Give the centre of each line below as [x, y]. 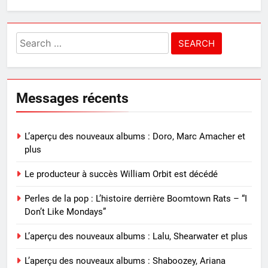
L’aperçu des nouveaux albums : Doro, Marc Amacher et [135, 136]
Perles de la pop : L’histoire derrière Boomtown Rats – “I [136, 198]
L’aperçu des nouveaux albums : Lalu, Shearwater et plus [136, 236]
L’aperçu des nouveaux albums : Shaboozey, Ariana [125, 261]
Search [33, 39]
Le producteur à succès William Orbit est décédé [121, 174]
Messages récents [72, 98]
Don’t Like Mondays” [65, 211]
